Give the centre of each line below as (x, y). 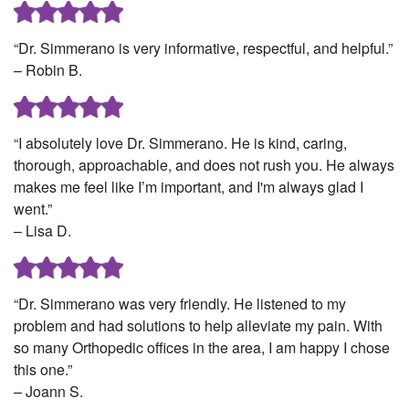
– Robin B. (48, 70)
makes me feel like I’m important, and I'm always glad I (189, 187)
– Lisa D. (42, 231)
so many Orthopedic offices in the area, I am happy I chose (202, 348)
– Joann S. (48, 392)
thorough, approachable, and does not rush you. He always (204, 165)
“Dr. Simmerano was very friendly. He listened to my (180, 304)
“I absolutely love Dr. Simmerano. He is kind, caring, (180, 143)
